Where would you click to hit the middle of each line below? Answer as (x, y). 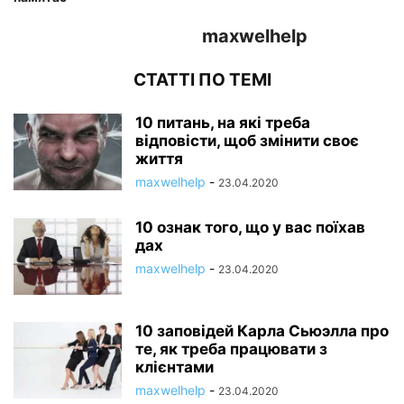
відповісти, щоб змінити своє (247, 141)
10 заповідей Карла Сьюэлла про (262, 331)
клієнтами (174, 367)
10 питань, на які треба (223, 123)
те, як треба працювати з (231, 349)
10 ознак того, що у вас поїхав (250, 228)
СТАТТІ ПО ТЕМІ (202, 80)
